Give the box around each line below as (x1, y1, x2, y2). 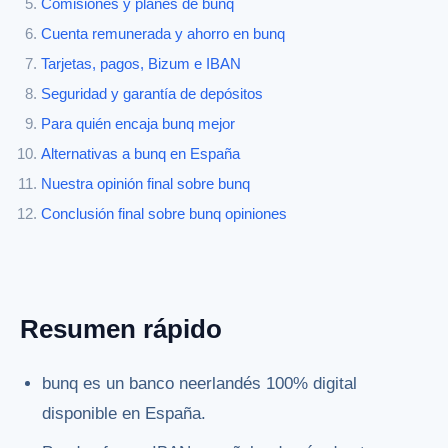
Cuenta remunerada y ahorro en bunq (41, 26, 285, 43)
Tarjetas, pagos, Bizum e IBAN (41, 56, 241, 73)
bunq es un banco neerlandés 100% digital (42, 373, 358, 393)
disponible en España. (42, 403, 207, 423)
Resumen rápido (20, 314, 222, 345)
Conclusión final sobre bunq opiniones (41, 206, 287, 223)
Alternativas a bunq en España (41, 146, 240, 163)
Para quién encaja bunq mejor (41, 116, 235, 133)
